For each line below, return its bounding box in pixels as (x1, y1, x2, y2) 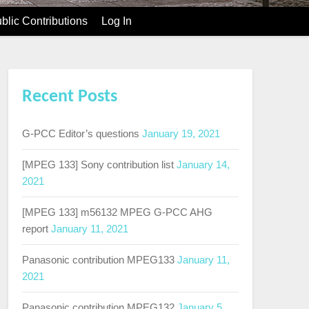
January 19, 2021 (141, 128, 220, 140)
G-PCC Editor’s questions (21, 128, 139, 140)
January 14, (176, 159, 230, 171)
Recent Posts (21, 88, 117, 107)
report (21, 223, 48, 235)
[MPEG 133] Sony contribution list (21, 159, 174, 171)
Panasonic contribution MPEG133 (21, 254, 175, 266)
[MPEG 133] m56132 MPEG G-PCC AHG (21, 206, 212, 219)
